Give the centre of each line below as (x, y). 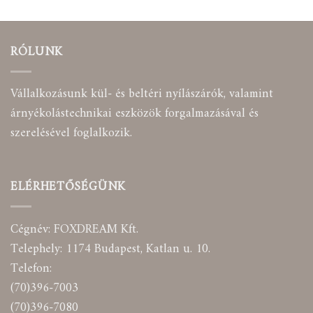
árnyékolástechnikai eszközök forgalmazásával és (134, 114)
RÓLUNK (37, 52)
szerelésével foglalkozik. (71, 133)
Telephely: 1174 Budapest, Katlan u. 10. (110, 249)
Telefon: (31, 268)
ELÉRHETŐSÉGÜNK (68, 187)
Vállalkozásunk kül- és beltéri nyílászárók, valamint (142, 94)
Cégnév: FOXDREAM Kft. (74, 229)
